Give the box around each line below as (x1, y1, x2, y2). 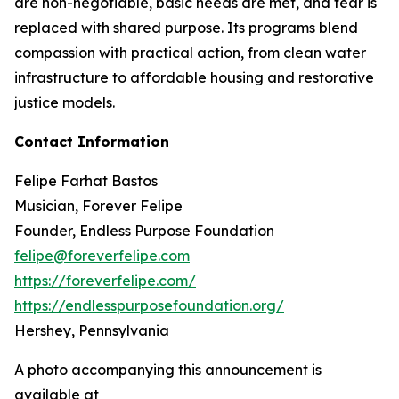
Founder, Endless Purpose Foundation (14, 222, 274, 240)
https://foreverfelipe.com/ (14, 272, 196, 289)
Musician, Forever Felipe (14, 197, 183, 215)
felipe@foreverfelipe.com (14, 247, 190, 265)
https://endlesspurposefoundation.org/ (14, 297, 284, 314)
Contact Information (14, 133, 169, 151)
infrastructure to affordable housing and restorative (14, 69, 374, 86)
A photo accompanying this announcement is (14, 361, 322, 379)
